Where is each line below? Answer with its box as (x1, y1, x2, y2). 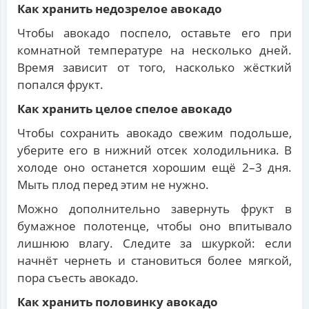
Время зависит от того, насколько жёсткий (17, 59, 292, 76)
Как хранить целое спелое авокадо (17, 101, 232, 117)
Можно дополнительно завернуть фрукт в (17, 201, 292, 217)
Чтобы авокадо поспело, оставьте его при (17, 25, 292, 41)
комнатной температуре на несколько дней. (17, 42, 292, 59)
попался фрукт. (17, 77, 103, 93)
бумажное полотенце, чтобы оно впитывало (17, 218, 292, 235)
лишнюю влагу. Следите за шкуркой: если (17, 235, 292, 252)
